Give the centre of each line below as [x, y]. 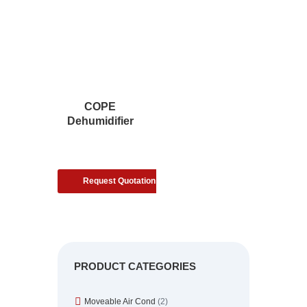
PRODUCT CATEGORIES [135, 266]
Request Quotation [119, 181]
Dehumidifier [100, 120]
